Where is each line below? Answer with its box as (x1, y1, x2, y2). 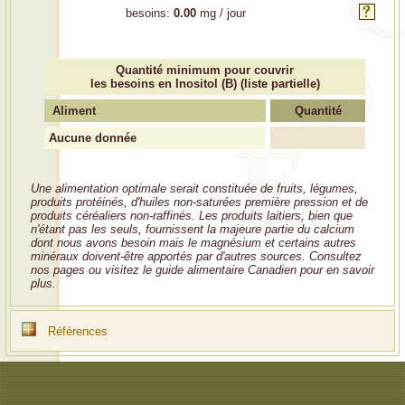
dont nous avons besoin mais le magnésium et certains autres (31, 236, 356, 250)
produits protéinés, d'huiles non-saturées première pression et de (31, 195, 368, 209)
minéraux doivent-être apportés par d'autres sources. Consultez (31, 250, 362, 263)
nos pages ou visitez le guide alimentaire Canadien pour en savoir (31, 263, 374, 277)
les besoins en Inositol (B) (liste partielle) (89, 76, 320, 90)
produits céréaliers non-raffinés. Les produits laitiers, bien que (31, 209, 353, 222)
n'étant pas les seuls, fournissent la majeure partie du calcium (31, 222, 354, 236)
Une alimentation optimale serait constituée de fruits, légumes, (31, 182, 358, 195)
